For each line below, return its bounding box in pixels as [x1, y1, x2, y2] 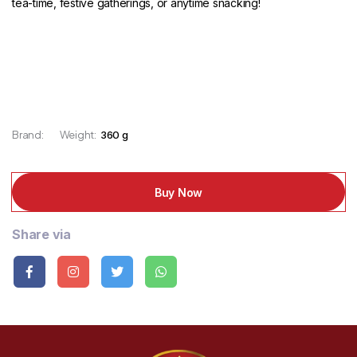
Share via [12, 226, 71, 242]
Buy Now [154, 185, 203, 199]
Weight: [59, 128, 96, 141]
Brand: [12, 128, 44, 141]
